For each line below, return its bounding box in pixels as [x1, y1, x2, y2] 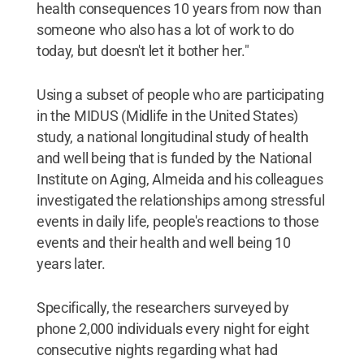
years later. [36, 255, 106, 272]
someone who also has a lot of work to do [36, 21, 294, 38]
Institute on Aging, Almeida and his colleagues [36, 171, 323, 188]
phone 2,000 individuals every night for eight [36, 320, 310, 337]
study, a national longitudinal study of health [36, 128, 309, 145]
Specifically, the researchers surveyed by [36, 299, 289, 316]
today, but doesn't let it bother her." [36, 42, 249, 59]
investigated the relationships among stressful [36, 192, 325, 209]
